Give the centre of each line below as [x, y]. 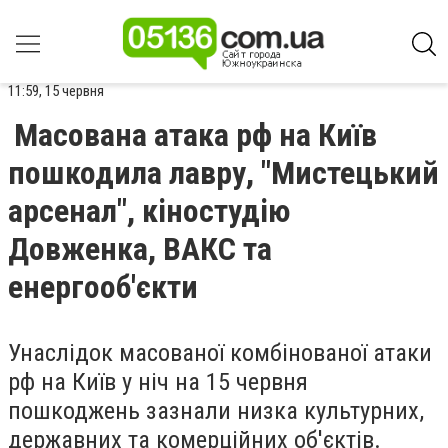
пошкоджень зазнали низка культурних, [216, 410]
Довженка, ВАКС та [140, 249]
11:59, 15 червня [56, 91]
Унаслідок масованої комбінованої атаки [220, 352]
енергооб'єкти [103, 287]
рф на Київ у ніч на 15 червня [158, 381]
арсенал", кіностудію [149, 211]
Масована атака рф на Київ [195, 135]
